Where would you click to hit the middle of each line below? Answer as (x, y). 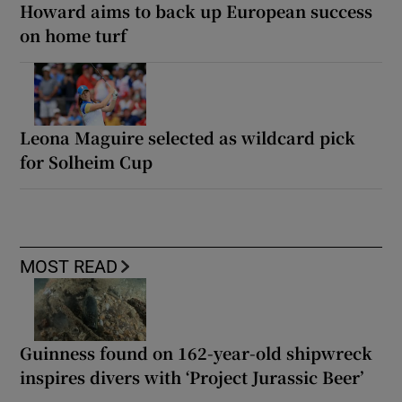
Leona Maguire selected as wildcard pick (188, 137)
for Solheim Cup (87, 161)
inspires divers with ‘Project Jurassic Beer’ (192, 376)
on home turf (74, 35)
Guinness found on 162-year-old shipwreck (197, 352)
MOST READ (69, 266)
